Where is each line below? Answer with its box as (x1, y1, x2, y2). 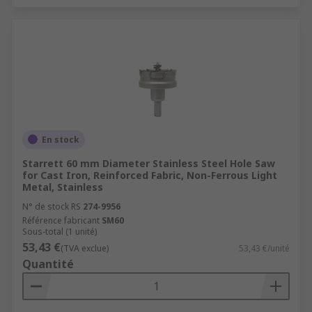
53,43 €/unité (239, 242, 290, 254)
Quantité (22, 256, 74, 272)
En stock (42, 133, 79, 146)
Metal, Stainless (22, 180, 103, 194)
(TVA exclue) (61, 242, 109, 254)
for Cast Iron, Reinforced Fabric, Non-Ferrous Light (22, 168, 277, 182)
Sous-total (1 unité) (22, 225, 97, 237)
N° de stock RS (22, 200, 81, 212)
